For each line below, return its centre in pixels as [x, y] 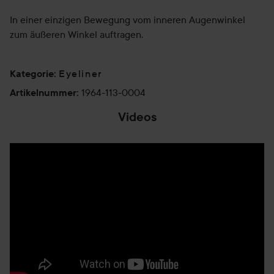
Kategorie [32, 73]
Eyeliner [81, 73]
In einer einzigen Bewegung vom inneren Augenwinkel [128, 20]
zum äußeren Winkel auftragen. [76, 34]
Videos [137, 117]
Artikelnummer [43, 93]
